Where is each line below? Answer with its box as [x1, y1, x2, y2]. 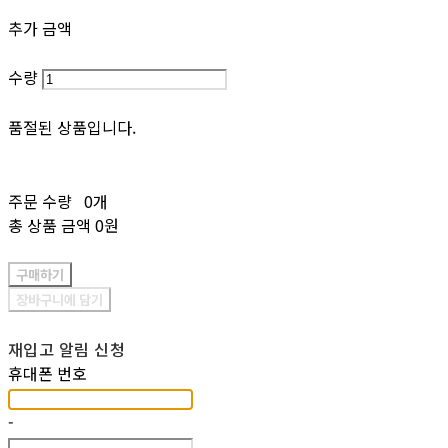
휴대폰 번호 [8, 361, 87, 386]
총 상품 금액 [8, 213, 91, 238]
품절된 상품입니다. [8, 115, 136, 140]
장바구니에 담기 [16, 290, 103, 310]
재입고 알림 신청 [8, 337, 126, 362]
